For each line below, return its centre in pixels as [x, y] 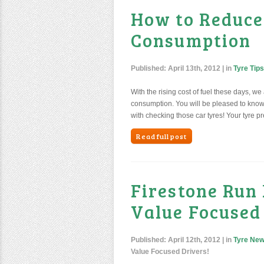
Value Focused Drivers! [170, 252]
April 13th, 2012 [194, 68]
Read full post [161, 136]
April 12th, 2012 [194, 240]
